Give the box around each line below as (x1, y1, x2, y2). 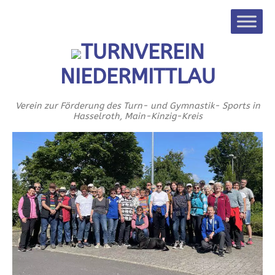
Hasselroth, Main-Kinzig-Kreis (72, 111, 203, 122)
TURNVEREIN (80, 40, 204, 64)
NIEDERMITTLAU (60, 64, 215, 89)
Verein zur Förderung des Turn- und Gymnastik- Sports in (15, 101, 260, 111)
